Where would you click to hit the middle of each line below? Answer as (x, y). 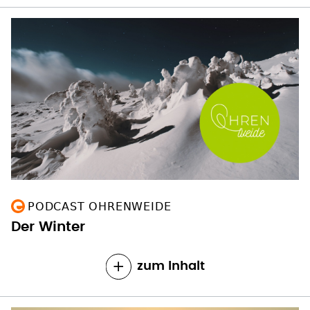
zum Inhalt (171, 267)
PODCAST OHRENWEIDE (100, 207)
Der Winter (48, 227)
